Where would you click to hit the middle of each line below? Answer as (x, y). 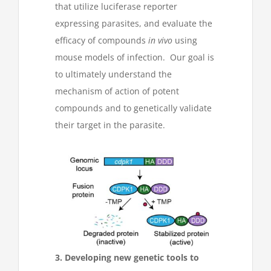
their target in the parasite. (110, 125)
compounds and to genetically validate (133, 108)
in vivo (160, 41)
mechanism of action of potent (117, 91)
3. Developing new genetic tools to (127, 257)
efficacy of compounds (102, 41)
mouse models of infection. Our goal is (135, 57)
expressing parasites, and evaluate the (134, 24)
